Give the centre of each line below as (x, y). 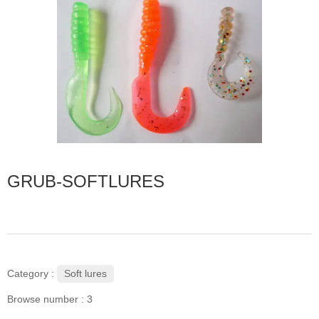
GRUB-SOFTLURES (86, 181)
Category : (31, 274)
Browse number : (47, 299)
